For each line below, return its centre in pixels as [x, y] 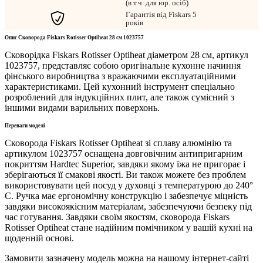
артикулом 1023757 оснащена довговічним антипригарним [124, 153]
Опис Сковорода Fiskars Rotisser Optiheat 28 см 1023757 [74, 37]
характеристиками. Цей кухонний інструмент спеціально [120, 86]
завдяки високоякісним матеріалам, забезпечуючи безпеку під [128, 206]
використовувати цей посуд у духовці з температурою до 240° [129, 185]
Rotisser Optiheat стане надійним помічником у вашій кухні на [129, 227]
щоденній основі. [39, 238]
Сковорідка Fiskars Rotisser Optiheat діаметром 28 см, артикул [127, 55]
